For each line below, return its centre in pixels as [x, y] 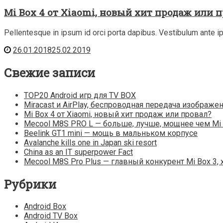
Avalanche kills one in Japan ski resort [90, 142]
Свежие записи [50, 72]
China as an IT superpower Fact [78, 152]
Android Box [45, 207]
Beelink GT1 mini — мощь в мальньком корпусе [111, 133]
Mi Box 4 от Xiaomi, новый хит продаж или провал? [118, 114]
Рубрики [30, 184]
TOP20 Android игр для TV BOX [80, 95]
